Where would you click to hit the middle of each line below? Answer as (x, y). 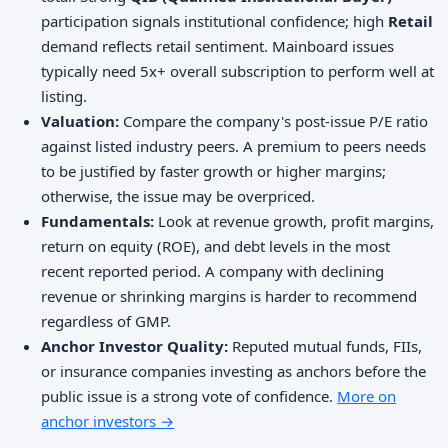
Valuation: (80, 120)
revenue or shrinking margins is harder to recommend (229, 295)
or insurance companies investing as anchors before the (234, 370)
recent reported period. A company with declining (213, 270)
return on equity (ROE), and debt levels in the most (216, 245)
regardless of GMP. (106, 320)
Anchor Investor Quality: (135, 345)
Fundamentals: (98, 220)
